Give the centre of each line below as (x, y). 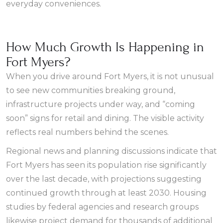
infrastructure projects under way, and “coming (101, 104)
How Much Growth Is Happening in (105, 47)
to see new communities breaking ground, (91, 90)
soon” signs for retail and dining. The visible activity (105, 118)
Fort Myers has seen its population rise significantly (106, 165)
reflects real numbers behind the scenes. (87, 132)
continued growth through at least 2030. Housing (106, 193)
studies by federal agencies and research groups (102, 207)
